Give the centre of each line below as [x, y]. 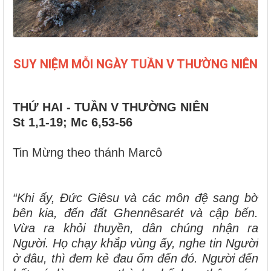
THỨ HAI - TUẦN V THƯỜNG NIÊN [111, 107]
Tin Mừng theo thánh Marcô [89, 152]
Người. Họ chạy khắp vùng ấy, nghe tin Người [135, 243]
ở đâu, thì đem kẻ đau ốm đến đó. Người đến [135, 258]
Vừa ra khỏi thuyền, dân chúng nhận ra [135, 228]
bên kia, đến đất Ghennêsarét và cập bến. [135, 213]
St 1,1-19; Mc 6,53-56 [73, 122]
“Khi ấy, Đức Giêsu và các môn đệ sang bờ [135, 198]
